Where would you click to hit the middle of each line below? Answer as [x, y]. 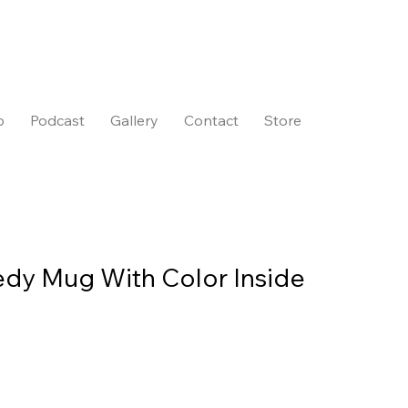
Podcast [58, 121]
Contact [212, 121]
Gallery [135, 121]
